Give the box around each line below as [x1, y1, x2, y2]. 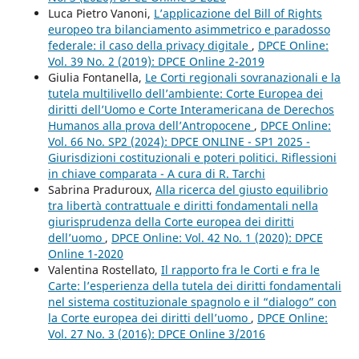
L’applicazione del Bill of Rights [153, 6, 322, 21]
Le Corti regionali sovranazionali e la [144, 70, 341, 85]
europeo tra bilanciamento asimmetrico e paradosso [47, 22, 330, 37]
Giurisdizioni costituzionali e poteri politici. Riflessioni [47, 150, 337, 165]
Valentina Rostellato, [47, 262, 161, 277]
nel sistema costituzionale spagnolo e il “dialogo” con [47, 294, 337, 309]
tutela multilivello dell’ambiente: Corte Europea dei [47, 86, 323, 101]
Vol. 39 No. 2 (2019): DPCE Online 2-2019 [47, 54, 264, 69]
